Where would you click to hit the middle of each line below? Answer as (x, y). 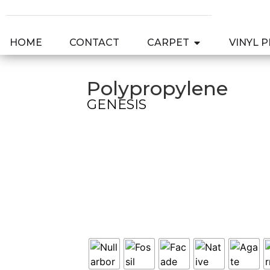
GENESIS (117, 105)
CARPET (168, 42)
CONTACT (95, 42)
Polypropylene (158, 88)
